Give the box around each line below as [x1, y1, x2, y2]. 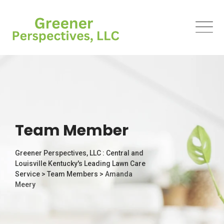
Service [15, 169, 40, 178]
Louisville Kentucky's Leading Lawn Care [15, 159, 145, 167]
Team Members [47, 169, 98, 178]
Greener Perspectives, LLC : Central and [15, 148, 143, 157]
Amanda [105, 169, 132, 178]
